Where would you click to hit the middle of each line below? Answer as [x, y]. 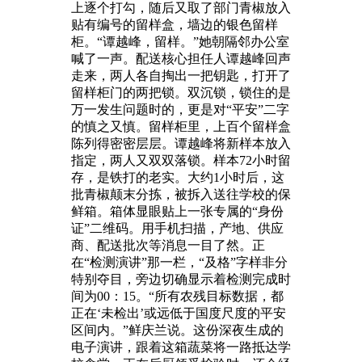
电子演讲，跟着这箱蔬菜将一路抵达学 [181, 347]
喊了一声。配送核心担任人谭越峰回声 [181, 58]
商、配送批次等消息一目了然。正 [168, 245]
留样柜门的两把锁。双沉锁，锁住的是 [181, 92]
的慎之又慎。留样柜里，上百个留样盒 [181, 126]
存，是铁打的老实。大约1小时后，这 [178, 177]
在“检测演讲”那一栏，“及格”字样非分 [179, 262]
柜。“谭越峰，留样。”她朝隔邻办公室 [180, 41]
